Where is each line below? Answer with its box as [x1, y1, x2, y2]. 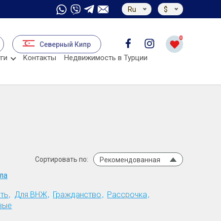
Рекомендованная [100, 156, 160, 164]
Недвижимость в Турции [64, 53, 147, 62]
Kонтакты [23, 53, 56, 62]
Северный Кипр [39, 40, 91, 48]
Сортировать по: [35, 155, 88, 164]
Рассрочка [107, 190, 147, 200]
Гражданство [53, 190, 102, 200]
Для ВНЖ [14, 190, 47, 200]
